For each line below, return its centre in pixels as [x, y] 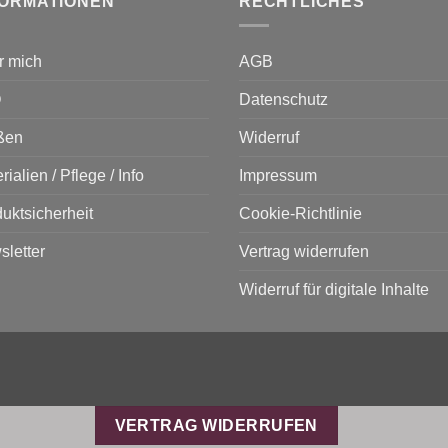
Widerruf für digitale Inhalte [334, 290]
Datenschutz [283, 100]
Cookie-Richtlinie [300, 214]
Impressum [278, 176]
